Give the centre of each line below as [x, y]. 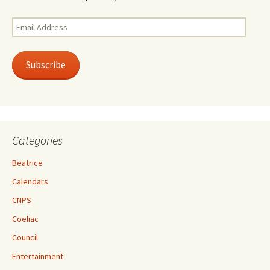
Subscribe [46, 64]
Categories [37, 140]
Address [27, 36]
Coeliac [25, 219]
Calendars [30, 181]
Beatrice [27, 163]
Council [25, 237]
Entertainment [38, 256]
